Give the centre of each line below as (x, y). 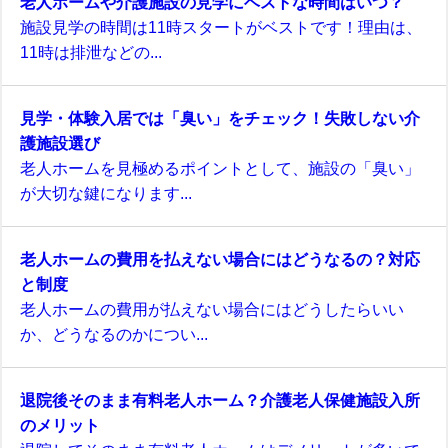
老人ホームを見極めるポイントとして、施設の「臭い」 (220, 168)
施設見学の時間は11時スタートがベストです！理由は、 (221, 27)
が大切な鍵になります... (106, 193)
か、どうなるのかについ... (114, 334)
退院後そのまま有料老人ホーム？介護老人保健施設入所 (220, 400)
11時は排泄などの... (91, 52)
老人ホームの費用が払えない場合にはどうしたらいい (212, 309)
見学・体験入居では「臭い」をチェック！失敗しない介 (220, 118)
